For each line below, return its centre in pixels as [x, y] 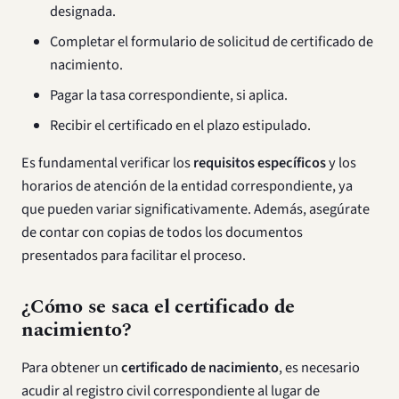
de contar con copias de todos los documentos [162, 233]
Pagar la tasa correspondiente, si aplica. [169, 95]
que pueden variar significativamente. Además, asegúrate [195, 210]
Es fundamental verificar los [107, 163]
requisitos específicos [260, 163]
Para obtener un [71, 368]
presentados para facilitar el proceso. [134, 256]
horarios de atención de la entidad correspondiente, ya [187, 187]
